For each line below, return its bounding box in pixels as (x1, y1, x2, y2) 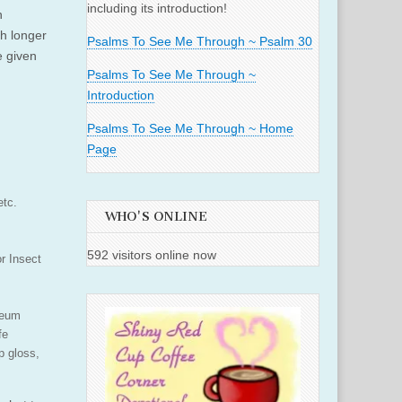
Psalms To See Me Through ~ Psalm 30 (87, 34, 312, 49)
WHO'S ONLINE (105, 209, 207, 225)
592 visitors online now (87, 248, 216, 263)
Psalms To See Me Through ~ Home (87, 121, 293, 136)
